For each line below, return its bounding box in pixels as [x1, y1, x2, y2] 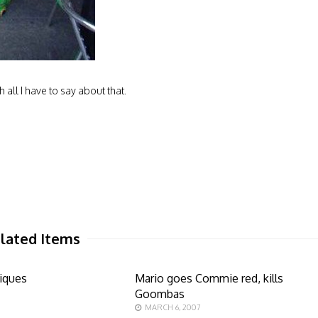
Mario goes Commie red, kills [134, 271, 283, 285]
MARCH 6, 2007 [144, 302, 201, 312]
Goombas [134, 287, 185, 301]
